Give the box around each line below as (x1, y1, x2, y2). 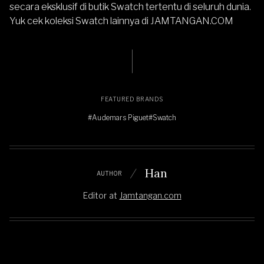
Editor (82, 190, 107, 201)
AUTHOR (97, 169, 122, 177)
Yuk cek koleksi (9, 15, 75, 27)
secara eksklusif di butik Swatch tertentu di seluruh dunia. (9, 1, 251, 13)
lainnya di (108, 15, 150, 27)
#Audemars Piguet (88, 113, 148, 123)
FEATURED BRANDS (101, 95, 163, 103)
